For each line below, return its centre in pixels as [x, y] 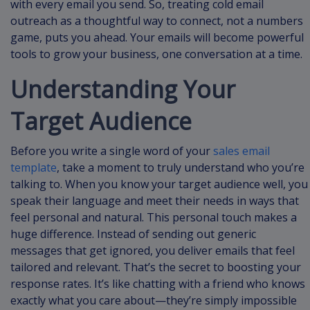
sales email [240, 151]
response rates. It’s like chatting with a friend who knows [158, 283]
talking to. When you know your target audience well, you [159, 184]
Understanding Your [123, 89]
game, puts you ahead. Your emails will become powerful [157, 37]
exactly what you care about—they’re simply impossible [154, 300]
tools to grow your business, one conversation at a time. [156, 54]
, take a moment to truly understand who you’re [181, 167]
